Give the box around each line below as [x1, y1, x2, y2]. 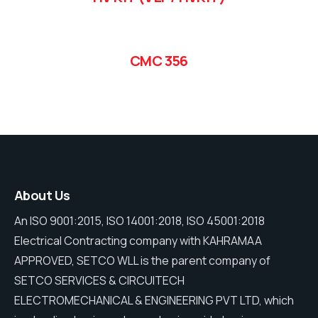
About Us [14, 187, 70, 204]
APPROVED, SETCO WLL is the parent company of [14, 253, 270, 269]
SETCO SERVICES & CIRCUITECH [14, 273, 185, 289]
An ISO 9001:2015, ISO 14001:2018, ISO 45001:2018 [14, 213, 265, 229]
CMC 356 [130, 51, 188, 70]
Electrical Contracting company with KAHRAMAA [14, 233, 262, 249]
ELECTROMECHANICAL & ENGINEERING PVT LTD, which [14, 292, 294, 309]
